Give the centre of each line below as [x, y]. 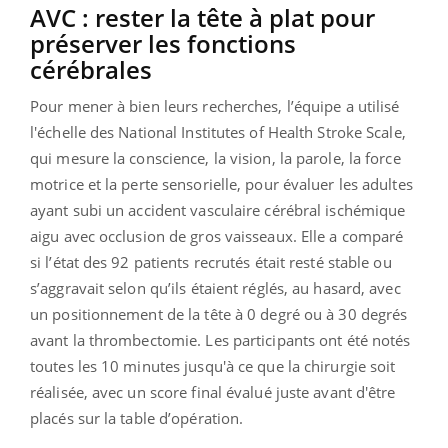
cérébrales [91, 69]
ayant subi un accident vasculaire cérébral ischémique [218, 209]
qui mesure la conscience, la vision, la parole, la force [215, 157]
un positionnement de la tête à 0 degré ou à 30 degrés [219, 313]
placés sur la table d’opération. [137, 417]
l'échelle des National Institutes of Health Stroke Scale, [218, 131]
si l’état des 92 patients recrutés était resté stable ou [211, 261]
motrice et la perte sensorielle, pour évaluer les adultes [221, 183]
